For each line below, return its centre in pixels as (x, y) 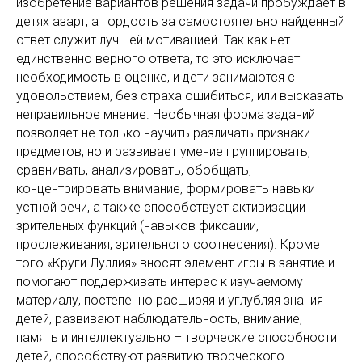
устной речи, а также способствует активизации (161, 207)
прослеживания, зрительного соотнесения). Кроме (168, 244)
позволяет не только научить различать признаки (163, 133)
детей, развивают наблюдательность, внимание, (159, 319)
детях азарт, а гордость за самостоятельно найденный (180, 21)
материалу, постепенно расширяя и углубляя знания (170, 300)
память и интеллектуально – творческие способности (177, 337)
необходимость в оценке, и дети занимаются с (156, 77)
